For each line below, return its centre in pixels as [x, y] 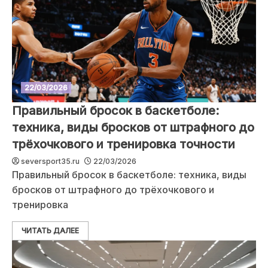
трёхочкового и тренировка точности [124, 144]
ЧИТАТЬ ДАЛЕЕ [50, 231]
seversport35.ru [50, 161]
